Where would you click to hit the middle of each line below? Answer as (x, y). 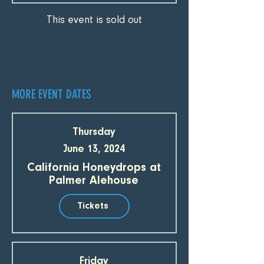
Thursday (94, 133)
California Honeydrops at (94, 168)
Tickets (93, 207)
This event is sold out (94, 21)
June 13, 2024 (94, 150)
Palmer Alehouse (94, 181)
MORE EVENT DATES (52, 94)
